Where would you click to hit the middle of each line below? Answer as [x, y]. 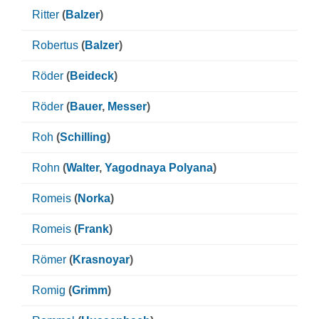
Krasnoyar [101, 260]
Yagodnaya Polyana [159, 168]
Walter [83, 168]
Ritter [46, 15]
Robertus [55, 45]
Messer [127, 106]
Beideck [92, 76]
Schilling [83, 137]
